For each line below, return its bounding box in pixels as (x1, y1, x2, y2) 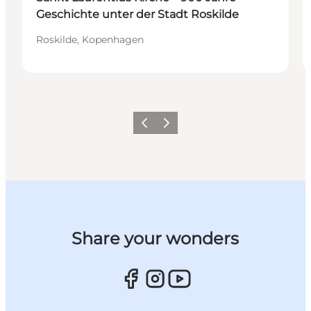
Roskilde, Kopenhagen (36, 33, 144, 47)
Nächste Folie (157, 121, 216, 133)
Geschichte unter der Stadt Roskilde (36, 8, 239, 22)
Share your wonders (72, 228, 239, 249)
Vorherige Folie (135, 121, 201, 133)
